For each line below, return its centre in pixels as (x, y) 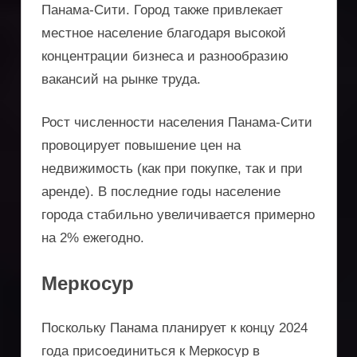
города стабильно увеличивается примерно (178, 215)
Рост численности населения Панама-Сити (177, 123)
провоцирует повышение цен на (141, 146)
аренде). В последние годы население (161, 192)
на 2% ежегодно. (93, 238)
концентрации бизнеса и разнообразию (165, 56)
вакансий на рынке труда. (121, 79)
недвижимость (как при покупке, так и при (172, 169)
